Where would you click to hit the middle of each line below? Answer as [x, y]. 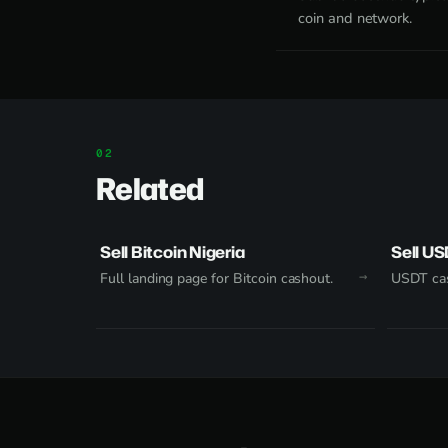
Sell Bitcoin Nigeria [172, 252]
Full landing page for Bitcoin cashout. [217, 278]
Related [150, 188]
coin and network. [355, 18]
